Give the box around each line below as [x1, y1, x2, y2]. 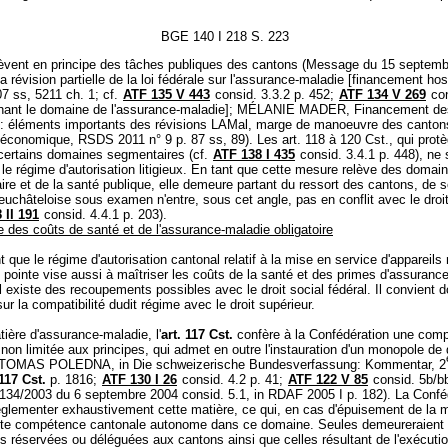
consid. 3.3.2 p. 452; [211, 86, 338, 102]
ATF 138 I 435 [213, 146, 295, 162]
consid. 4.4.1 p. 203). [40, 206, 167, 222]
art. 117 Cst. [161, 326, 233, 342]
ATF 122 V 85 [288, 371, 368, 387]
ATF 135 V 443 [123, 86, 210, 102]
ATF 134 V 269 [339, 86, 426, 102]
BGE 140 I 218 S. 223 [160, 28, 289, 44]
